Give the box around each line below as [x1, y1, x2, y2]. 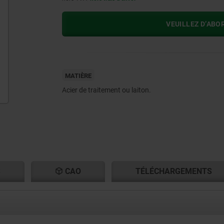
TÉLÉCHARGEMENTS [135, 166, 212, 176]
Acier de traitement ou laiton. [61, 86, 151, 94]
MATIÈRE [64, 72, 91, 80]
